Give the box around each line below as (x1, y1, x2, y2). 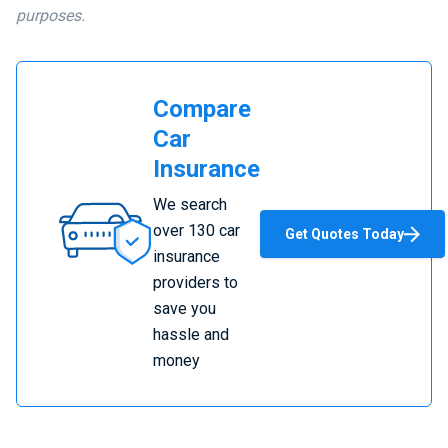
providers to (153, 273, 238, 292)
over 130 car (153, 221, 240, 240)
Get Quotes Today (285, 226, 404, 242)
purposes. (16, 6, 85, 25)
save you (153, 299, 216, 318)
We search (153, 195, 227, 214)
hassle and (153, 325, 229, 344)
